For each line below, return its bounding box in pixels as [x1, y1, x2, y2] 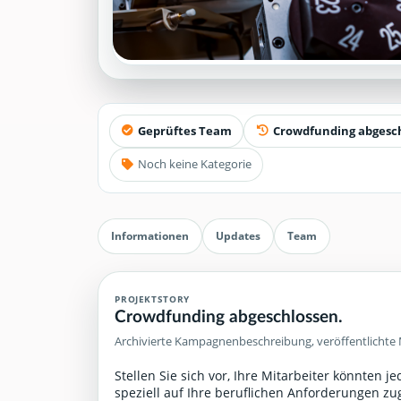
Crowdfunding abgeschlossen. [115, 304, 344, 326]
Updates [215, 228, 260, 244]
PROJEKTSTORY [115, 292, 190, 305]
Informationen [110, 228, 189, 244]
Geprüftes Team [137, 123, 232, 140]
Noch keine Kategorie [137, 156, 252, 173]
